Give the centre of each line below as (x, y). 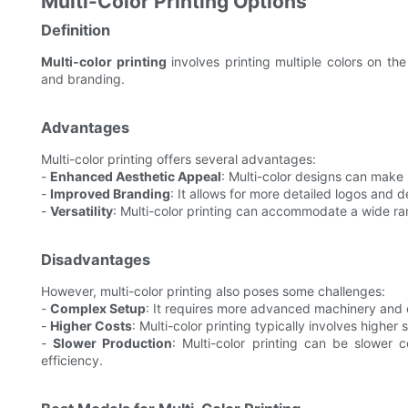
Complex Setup (98, 309)
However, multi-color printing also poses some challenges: (213, 291)
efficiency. (72, 361)
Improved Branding (110, 194)
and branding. (83, 79)
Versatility (82, 211)
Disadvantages (96, 260)
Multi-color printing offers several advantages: (178, 159)
